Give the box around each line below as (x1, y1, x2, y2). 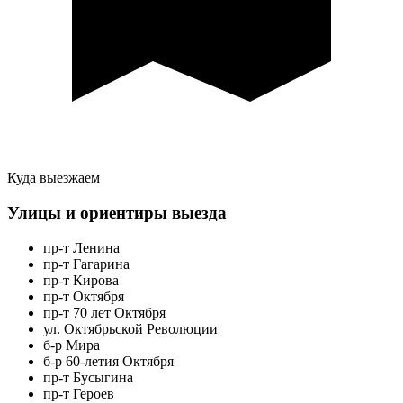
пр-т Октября (43, 288, 124, 304)
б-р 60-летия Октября (43, 353, 174, 369)
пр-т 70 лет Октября (43, 304, 166, 320)
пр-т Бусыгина (43, 369, 133, 385)
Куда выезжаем (7, 170, 100, 186)
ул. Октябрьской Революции (43, 320, 218, 336)
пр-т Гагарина (43, 255, 130, 272)
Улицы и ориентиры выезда (7, 202, 227, 222)
